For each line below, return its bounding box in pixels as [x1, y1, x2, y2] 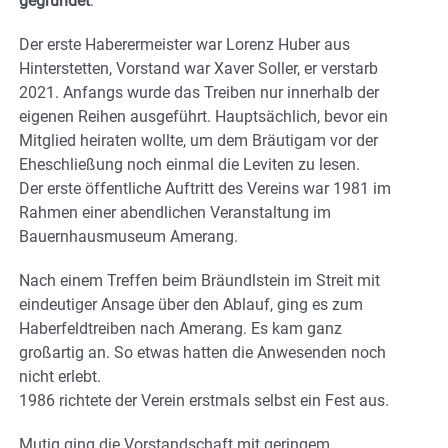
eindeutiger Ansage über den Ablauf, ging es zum [19, 294, 363, 314]
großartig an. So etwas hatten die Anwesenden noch [19, 342, 386, 362]
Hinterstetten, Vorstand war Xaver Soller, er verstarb [19, 58, 378, 78]
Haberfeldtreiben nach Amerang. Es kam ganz [19, 318, 342, 338]
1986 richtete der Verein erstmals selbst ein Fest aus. [19, 390, 389, 410]
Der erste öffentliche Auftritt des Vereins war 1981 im [19, 178, 391, 198]
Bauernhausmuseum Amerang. [19, 226, 238, 246]
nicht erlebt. [19, 366, 101, 386]
